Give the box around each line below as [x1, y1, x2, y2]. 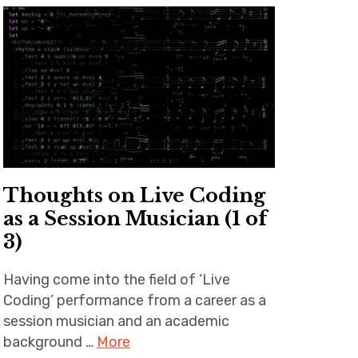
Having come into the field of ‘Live [2, 270, 230, 288]
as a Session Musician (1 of [2, 206, 267, 230]
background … [2, 332, 97, 351]
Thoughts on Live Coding [2, 183, 265, 207]
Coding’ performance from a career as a [2, 291, 266, 309]
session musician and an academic [2, 312, 229, 330]
